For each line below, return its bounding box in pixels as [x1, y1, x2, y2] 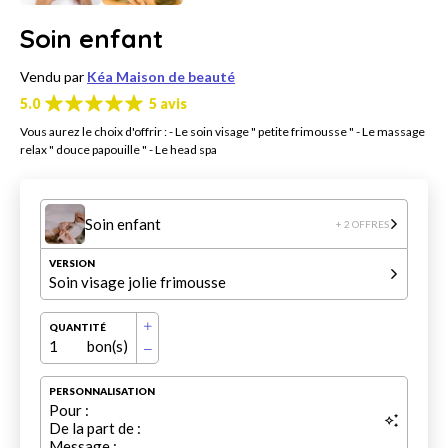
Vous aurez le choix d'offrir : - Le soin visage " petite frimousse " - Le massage [20, 124, 425, 140]
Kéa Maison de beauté [87, 68, 235, 86]
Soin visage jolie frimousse [49, 273, 226, 292]
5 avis [149, 94, 187, 112]
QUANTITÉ [49, 321, 106, 334]
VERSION [49, 257, 95, 270]
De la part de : [49, 419, 141, 438]
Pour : [49, 401, 89, 420]
